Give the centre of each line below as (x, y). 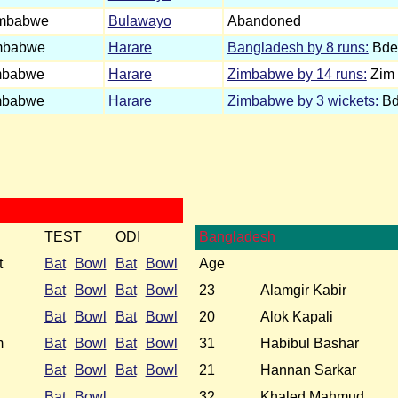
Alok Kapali (296, 317)
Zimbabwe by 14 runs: (297, 74)
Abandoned (264, 20)
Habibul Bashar (309, 344)
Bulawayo (139, 20)
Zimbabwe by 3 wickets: (302, 100)
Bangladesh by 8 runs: (298, 47)
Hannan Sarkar (308, 370)
